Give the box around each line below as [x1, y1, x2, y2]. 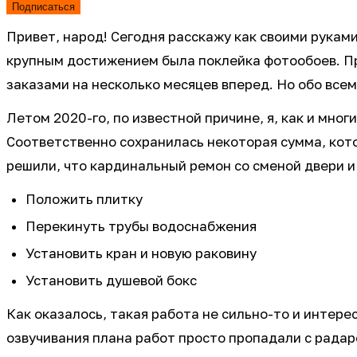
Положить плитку [25, 190, 143, 207]
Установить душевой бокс [25, 272, 197, 288]
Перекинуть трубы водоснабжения [25, 218, 257, 234]
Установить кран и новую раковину [25, 245, 257, 261]
